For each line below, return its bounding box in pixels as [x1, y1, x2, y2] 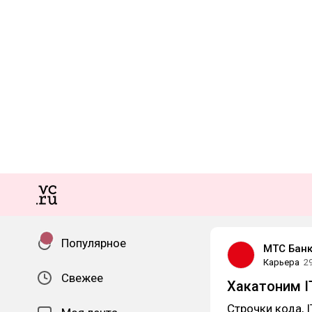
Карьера [263, 257, 299, 267]
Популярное [61, 236, 126, 250]
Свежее [61, 271, 103, 285]
